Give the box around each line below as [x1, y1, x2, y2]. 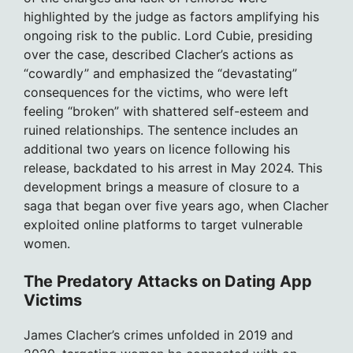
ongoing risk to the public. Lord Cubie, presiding [24, 27, 313, 43]
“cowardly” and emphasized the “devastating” [24, 65, 297, 81]
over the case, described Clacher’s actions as [24, 46, 293, 62]
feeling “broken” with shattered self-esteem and [24, 102, 309, 119]
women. [24, 235, 70, 251]
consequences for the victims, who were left [24, 84, 288, 100]
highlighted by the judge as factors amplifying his [24, 8, 319, 24]
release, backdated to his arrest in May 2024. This [24, 159, 322, 176]
